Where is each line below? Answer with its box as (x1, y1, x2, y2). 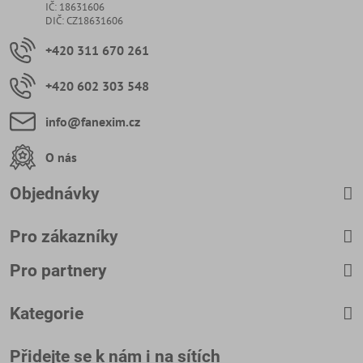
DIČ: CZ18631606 (45, 14, 123, 28)
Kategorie (10, 304, 83, 323)
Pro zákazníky (10, 227, 118, 246)
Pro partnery (10, 261, 107, 280)
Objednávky (10, 184, 100, 203)
